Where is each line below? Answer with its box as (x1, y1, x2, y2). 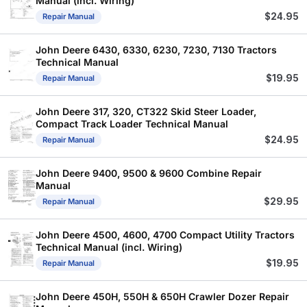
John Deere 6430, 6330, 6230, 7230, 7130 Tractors (36, 43, 277, 56)
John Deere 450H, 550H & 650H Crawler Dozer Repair (36, 290, 289, 302)
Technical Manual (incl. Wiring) (36, 241, 182, 253)
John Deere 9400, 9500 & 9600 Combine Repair (36, 167, 262, 179)
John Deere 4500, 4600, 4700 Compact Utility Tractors (36, 228, 295, 241)
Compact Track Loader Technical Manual (36, 117, 228, 130)
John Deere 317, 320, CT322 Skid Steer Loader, (36, 105, 256, 117)
